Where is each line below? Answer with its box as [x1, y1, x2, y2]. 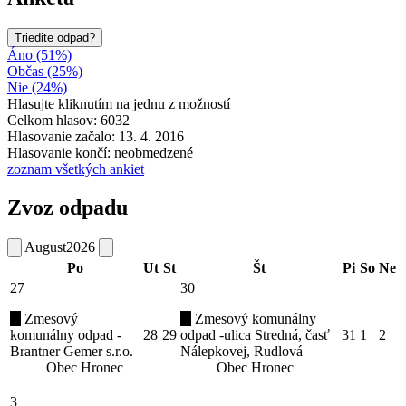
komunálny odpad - [10, 326, 121, 343]
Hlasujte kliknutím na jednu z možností [7, 95, 230, 111]
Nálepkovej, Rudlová [180, 343, 303, 359]
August [24, 238, 66, 255]
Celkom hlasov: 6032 [7, 111, 130, 128]
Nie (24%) [7, 79, 67, 95]
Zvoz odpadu [7, 195, 128, 219]
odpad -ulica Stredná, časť [180, 326, 330, 343]
